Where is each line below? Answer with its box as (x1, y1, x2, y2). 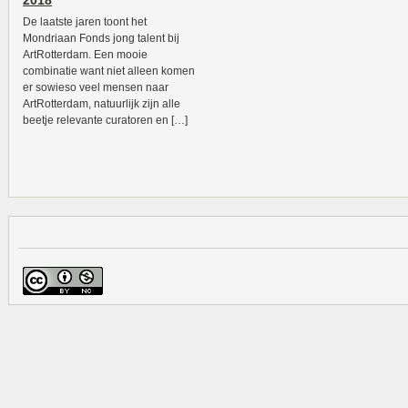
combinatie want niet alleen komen (23, 65, 195, 77)
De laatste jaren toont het (23, 15, 147, 28)
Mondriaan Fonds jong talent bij (23, 32, 179, 45)
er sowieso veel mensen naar (23, 81, 168, 94)
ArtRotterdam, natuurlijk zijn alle (23, 97, 180, 110)
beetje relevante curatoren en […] (23, 114, 188, 127)
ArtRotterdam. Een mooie (23, 48, 148, 61)
